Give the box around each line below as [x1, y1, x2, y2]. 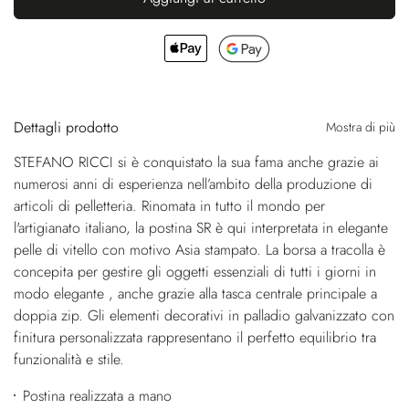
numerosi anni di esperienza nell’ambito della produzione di [14, 173, 372, 194]
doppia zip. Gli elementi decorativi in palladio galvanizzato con [14, 304, 394, 326]
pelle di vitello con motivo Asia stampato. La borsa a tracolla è [14, 238, 385, 260]
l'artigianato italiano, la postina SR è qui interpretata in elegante [14, 216, 388, 238]
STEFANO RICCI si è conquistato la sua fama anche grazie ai [14, 151, 379, 173]
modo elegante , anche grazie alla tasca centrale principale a [14, 282, 377, 304]
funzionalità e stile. [14, 348, 124, 370]
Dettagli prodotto [14, 116, 119, 138]
